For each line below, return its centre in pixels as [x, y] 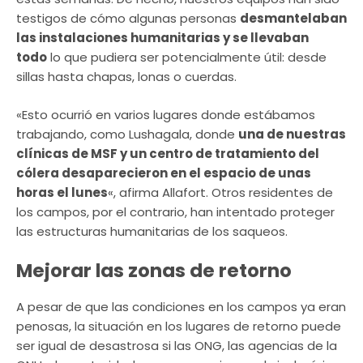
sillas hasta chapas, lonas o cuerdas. [126, 77]
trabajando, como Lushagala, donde [127, 134]
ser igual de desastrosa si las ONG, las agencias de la [177, 346]
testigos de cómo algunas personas [128, 19]
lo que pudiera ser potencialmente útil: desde [187, 58]
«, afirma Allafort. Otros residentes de [220, 192]
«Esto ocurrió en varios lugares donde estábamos [166, 114]
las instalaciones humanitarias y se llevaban [162, 38]
